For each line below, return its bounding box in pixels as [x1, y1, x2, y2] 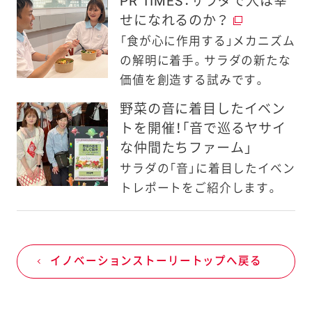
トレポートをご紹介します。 [120, 181, 279, 195]
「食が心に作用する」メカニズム [120, 34, 295, 49]
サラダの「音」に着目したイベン [120, 162, 295, 175]
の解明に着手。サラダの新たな [120, 54, 291, 68]
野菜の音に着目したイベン [120, 100, 286, 117]
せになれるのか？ [120, 13, 228, 29]
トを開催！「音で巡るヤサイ [120, 120, 286, 136]
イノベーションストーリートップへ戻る [50, 254, 262, 267]
